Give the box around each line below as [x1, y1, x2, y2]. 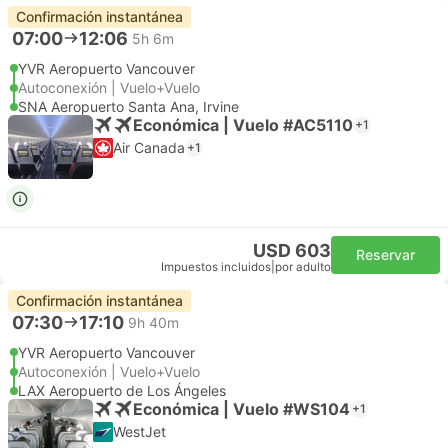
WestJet [113, 423, 166, 440]
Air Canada [113, 139, 185, 156]
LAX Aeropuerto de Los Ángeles [18, 382, 226, 399]
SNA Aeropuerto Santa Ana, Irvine [18, 98, 239, 115]
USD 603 [253, 240, 331, 261]
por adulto [275, 260, 331, 274]
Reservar [356, 246, 415, 263]
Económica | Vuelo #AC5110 [133, 114, 353, 135]
